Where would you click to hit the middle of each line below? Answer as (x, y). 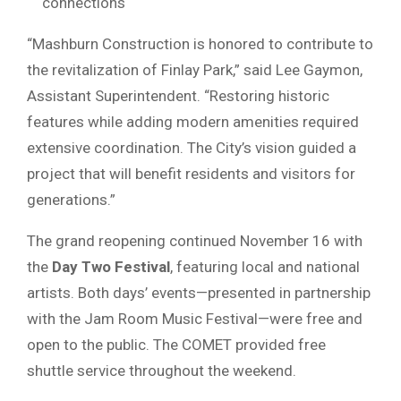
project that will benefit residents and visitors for (191, 173)
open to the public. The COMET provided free (176, 344)
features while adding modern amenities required (193, 121)
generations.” (71, 199)
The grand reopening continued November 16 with (195, 240)
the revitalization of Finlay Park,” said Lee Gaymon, (195, 69)
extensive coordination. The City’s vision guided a (192, 147)
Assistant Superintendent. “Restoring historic (178, 95)
